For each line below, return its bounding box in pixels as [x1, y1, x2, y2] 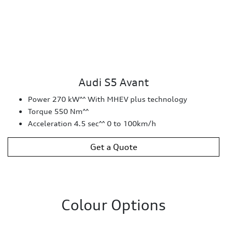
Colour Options [61, 196, 166, 214]
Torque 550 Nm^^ [28, 106, 89, 116]
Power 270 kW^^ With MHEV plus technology [28, 94, 187, 103]
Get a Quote [90, 141, 137, 152]
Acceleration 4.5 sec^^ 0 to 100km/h [28, 119, 156, 128]
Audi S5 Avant [78, 75, 149, 89]
